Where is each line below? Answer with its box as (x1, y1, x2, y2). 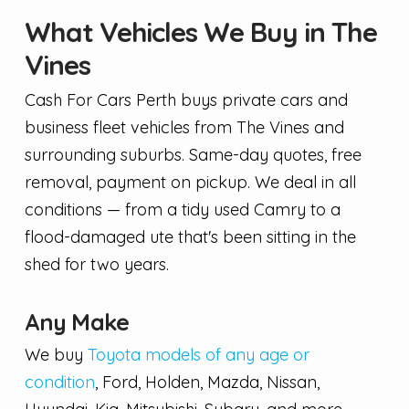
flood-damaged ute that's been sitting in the (24, 226, 356, 248)
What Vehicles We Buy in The (24, 15, 377, 50)
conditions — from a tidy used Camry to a (24, 199, 341, 221)
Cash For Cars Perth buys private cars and (24, 89, 348, 111)
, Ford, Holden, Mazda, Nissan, (94, 371, 320, 393)
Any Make (24, 307, 129, 336)
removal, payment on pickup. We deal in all (24, 172, 356, 194)
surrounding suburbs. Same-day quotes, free (24, 144, 362, 166)
